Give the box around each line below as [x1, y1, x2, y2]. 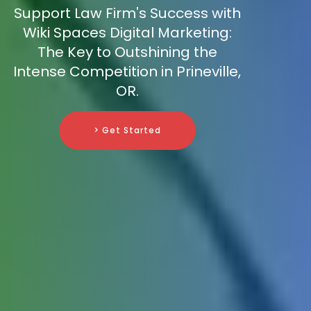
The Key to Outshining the [37, 42, 217, 62]
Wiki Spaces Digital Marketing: [22, 23, 232, 43]
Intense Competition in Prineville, [13, 62, 241, 82]
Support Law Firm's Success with [13, 3, 241, 24]
